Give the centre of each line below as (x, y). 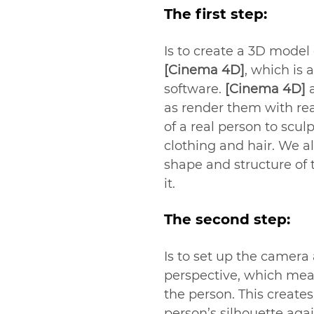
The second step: (227, 220)
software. (195, 89)
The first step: (216, 14)
